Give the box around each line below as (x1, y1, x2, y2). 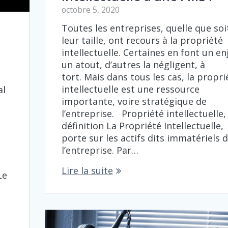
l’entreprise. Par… (61, 144, 138, 156)
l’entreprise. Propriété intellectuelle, (61, 107, 226, 120)
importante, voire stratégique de (61, 95, 207, 107)
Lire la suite (61, 164, 113, 177)
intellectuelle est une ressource (61, 82, 199, 95)
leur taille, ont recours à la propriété (61, 34, 223, 46)
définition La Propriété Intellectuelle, (61, 119, 223, 132)
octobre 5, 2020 (61, 4, 120, 15)
